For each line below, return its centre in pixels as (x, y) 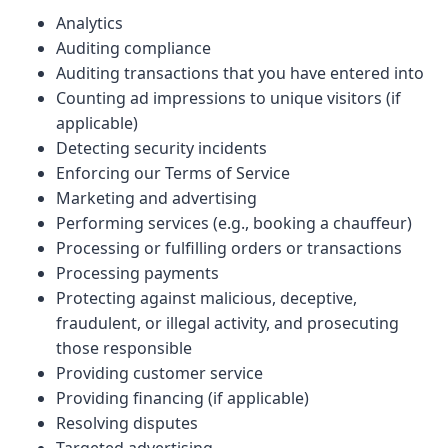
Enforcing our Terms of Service (173, 173)
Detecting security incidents (161, 148)
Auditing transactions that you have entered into (240, 73)
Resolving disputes (127, 423)
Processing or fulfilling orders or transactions (229, 248)
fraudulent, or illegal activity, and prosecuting (227, 323)
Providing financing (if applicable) (182, 398)
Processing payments (137, 273)
